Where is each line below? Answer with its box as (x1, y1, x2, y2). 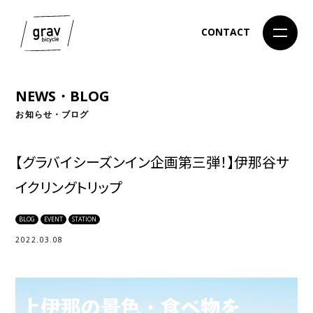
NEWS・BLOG (15, 87, 110, 106)
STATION (72, 214, 97, 224)
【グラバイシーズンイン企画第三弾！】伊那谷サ (15, 151, 290, 172)
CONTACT (201, 25, 251, 39)
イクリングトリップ (15, 176, 122, 197)
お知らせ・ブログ (15, 108, 89, 119)
